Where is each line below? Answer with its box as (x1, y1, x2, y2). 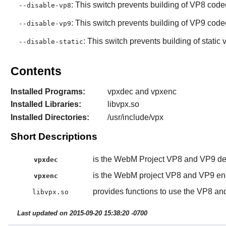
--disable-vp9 (18, 19, 71, 27)
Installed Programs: (10, 87, 85, 96)
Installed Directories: (10, 112, 89, 122)
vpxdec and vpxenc (107, 87, 177, 96)
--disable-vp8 (18, 1, 71, 9)
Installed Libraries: (10, 100, 81, 109)
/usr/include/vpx (107, 112, 163, 122)
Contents (10, 64, 62, 78)
